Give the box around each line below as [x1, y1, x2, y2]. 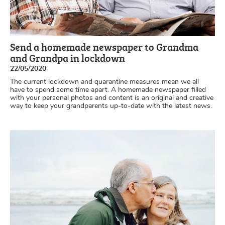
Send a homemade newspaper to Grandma [10, 39, 198, 54]
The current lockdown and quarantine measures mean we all [10, 78, 199, 85]
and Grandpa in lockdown [10, 50, 125, 65]
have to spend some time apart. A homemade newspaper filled [10, 86, 206, 93]
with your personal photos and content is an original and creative [10, 94, 213, 101]
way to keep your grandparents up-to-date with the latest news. [10, 102, 212, 109]
